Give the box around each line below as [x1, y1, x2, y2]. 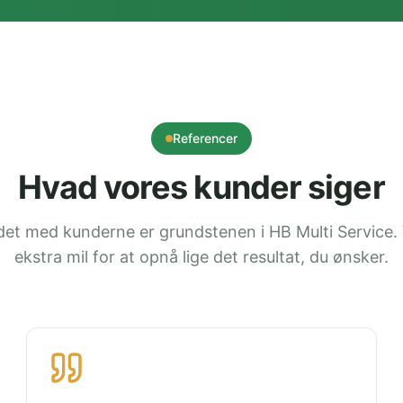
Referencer [173, 130, 237, 146]
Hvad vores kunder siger [18, 167, 385, 207]
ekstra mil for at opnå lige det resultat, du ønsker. [14, 247, 389, 266]
